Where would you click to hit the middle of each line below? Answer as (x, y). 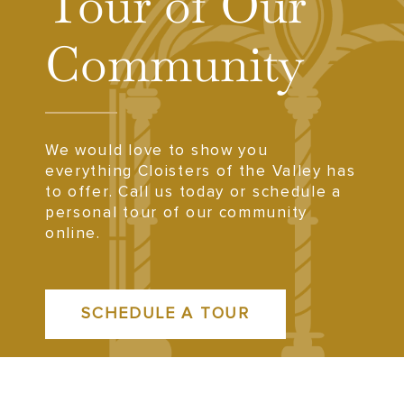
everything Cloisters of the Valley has (200, 171)
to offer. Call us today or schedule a (193, 192)
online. (73, 234)
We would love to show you (156, 151)
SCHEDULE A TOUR (165, 313)
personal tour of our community (176, 213)
